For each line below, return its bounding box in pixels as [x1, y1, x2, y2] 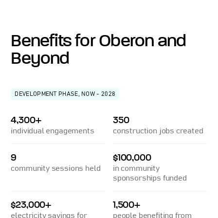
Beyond [11, 48, 70, 69]
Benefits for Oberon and [11, 30, 186, 52]
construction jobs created [113, 127, 203, 135]
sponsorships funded [113, 174, 187, 182]
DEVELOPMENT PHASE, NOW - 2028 [15, 91, 116, 97]
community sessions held [11, 164, 101, 173]
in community [113, 164, 160, 173]
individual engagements [11, 127, 94, 135]
